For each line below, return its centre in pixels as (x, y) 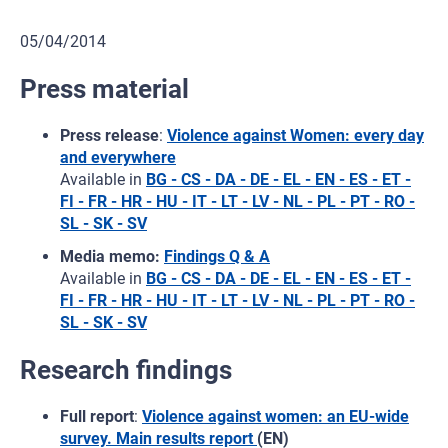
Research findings (126, 370)
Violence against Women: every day (295, 135)
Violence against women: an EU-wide (275, 416)
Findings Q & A (217, 256)
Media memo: (110, 256)
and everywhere (118, 157)
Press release (109, 135)
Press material (104, 89)
